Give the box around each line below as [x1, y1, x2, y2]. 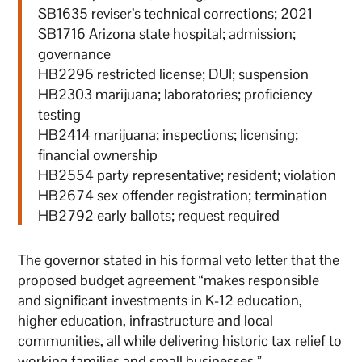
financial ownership [38, 145, 158, 164]
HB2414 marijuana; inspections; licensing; [38, 124, 299, 144]
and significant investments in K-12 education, [18, 290, 303, 309]
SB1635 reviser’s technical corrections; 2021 [38, 3, 314, 23]
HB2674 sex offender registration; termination [38, 185, 328, 204]
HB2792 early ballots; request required [38, 205, 280, 225]
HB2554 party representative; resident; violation [38, 165, 337, 184]
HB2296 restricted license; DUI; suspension [38, 64, 309, 83]
